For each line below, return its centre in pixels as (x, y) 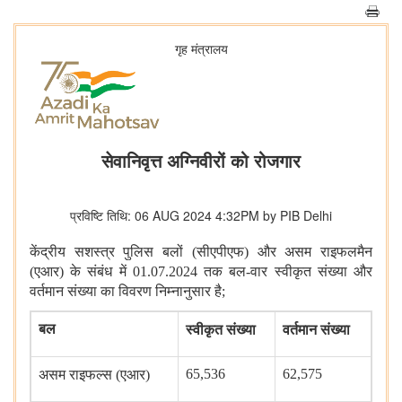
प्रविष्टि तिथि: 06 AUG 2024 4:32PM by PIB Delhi (201, 216)
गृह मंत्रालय (201, 48)
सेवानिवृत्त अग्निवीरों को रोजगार (201, 161)
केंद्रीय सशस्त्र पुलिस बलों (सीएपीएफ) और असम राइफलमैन (201, 252)
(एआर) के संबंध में (81, 272)
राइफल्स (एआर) (109, 375)
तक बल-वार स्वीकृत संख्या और (288, 272)
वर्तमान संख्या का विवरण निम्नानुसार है (126, 292)
